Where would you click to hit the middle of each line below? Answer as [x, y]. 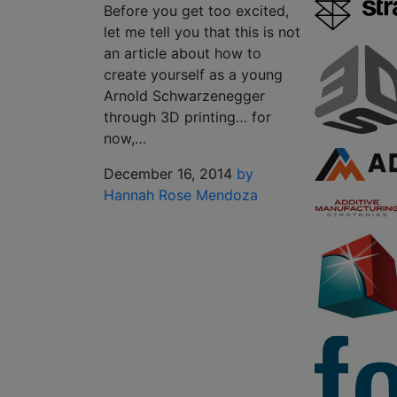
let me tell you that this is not [202, 32]
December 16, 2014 [168, 174]
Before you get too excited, [196, 11]
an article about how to [183, 53]
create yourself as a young [193, 74]
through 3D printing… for [187, 117]
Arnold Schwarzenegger [184, 96]
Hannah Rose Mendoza [181, 195]
